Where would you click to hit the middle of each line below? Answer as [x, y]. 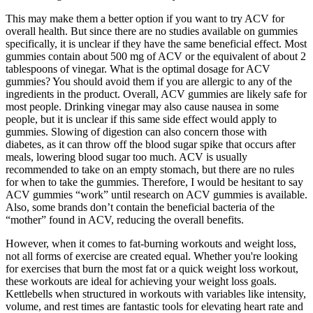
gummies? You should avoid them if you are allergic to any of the [149, 82]
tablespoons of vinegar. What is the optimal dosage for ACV [138, 69]
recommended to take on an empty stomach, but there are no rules [150, 170]
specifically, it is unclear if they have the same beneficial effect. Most [156, 44]
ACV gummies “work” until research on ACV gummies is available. [156, 195]
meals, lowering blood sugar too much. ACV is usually [126, 157]
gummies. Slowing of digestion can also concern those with [136, 132]
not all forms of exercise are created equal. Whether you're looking [152, 256]
